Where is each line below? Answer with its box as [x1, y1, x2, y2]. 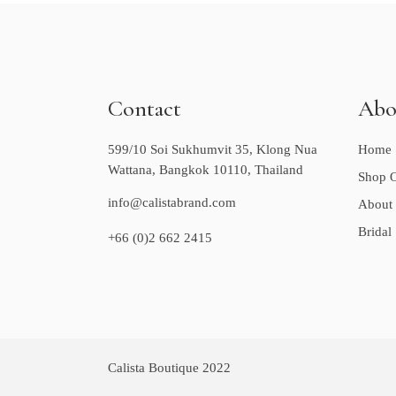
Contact [108, 95, 181, 122]
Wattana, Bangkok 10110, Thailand [108, 163, 303, 177]
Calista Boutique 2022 [108, 361, 231, 375]
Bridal [357, 225, 392, 239]
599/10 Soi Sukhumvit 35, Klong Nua [108, 142, 317, 156]
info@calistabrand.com [108, 195, 236, 209]
